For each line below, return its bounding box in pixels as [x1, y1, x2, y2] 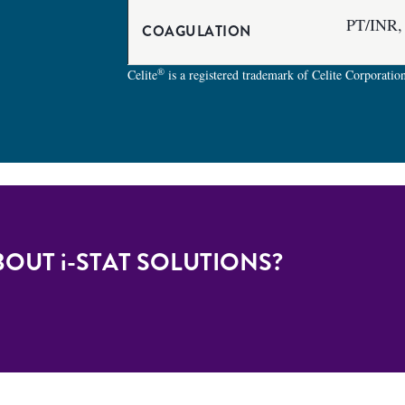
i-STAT [61, 245, 131, 279]
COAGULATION [142, 21, 251, 42]
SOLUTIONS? [131, 245, 283, 279]
